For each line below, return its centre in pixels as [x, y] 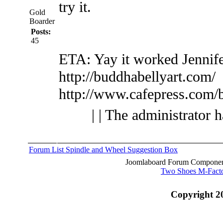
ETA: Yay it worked [120, 59]
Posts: [41, 31]
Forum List [47, 149]
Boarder [42, 21]
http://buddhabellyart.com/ [137, 76]
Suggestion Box [153, 149]
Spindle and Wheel [97, 149]
